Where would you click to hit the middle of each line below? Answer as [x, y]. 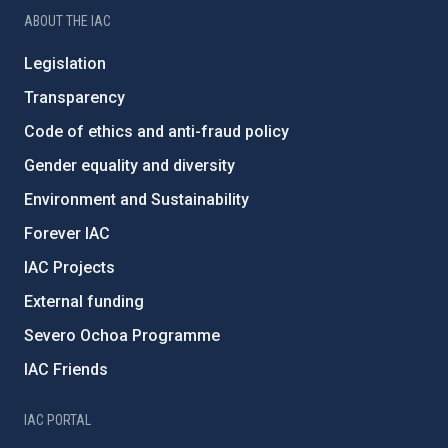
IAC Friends [66, 369]
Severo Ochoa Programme [122, 335]
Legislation [65, 63]
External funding [84, 301]
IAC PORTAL [57, 419]
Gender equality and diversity [129, 165]
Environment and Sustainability [136, 199]
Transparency [74, 97]
